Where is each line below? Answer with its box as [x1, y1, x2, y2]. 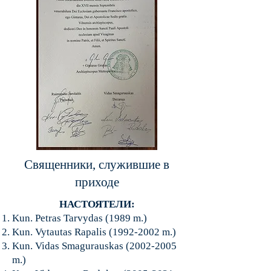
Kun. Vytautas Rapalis [12, 226, 109, 238]
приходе [74, 175, 119, 189]
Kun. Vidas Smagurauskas [12, 240, 126, 252]
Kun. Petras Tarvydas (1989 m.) [12, 212, 147, 224]
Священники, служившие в [24, 157, 169, 172]
